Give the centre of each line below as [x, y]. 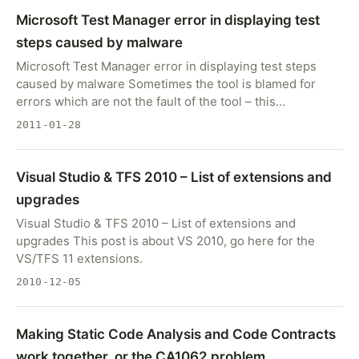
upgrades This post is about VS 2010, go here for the [165, 241]
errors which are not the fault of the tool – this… [151, 101]
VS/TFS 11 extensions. [79, 258]
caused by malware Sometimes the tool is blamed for [166, 84]
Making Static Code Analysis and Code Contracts [176, 334]
